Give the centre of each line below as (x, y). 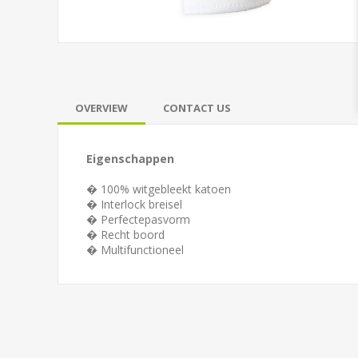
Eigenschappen (130, 158)
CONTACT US (197, 107)
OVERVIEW (101, 107)
